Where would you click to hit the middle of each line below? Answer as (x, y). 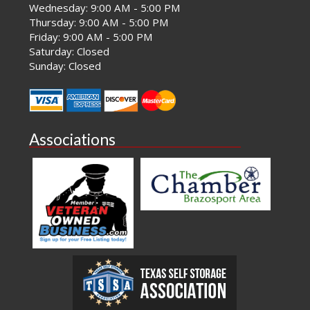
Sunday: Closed (65, 66)
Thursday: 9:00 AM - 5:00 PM (99, 22)
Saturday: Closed (70, 52)
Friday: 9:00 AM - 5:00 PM (91, 37)
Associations (73, 140)
